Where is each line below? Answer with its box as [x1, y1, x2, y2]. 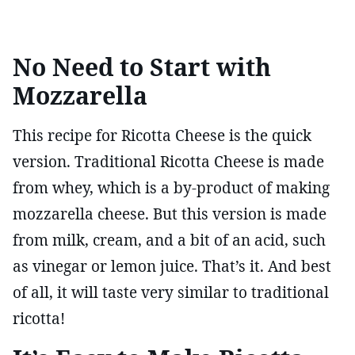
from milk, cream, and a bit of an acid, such [13, 229, 326, 250]
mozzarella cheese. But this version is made [13, 203, 326, 224]
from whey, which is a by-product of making [13, 177, 330, 198]
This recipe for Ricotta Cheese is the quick [13, 124, 311, 146]
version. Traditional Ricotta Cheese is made [13, 151, 324, 172]
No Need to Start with [13, 50, 271, 83]
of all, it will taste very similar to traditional [13, 281, 329, 303]
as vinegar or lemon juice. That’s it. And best [13, 255, 331, 277]
